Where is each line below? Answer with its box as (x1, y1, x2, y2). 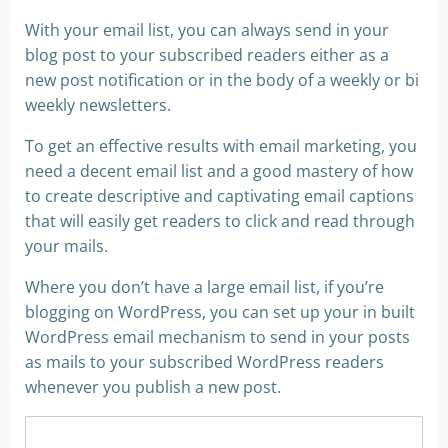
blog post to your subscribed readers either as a (25, 43, 389, 66)
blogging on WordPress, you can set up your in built (25, 300, 415, 323)
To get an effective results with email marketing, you (25, 134, 417, 157)
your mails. (25, 234, 108, 257)
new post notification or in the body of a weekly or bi (25, 68, 419, 91)
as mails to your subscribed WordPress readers (25, 350, 384, 373)
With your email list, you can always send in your (25, 18, 389, 41)
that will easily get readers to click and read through (25, 209, 415, 232)
